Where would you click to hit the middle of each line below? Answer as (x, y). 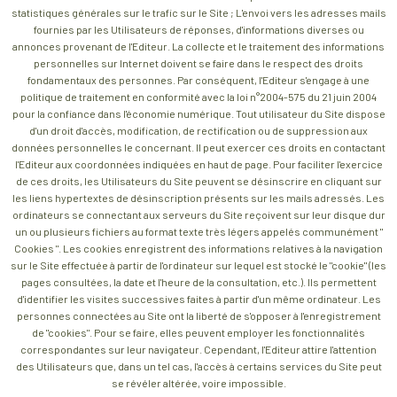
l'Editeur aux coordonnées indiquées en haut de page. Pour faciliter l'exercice (198, 163)
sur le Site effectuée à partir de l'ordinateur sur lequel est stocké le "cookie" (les (198, 265)
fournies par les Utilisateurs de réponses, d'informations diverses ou (198, 29)
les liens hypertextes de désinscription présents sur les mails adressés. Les (198, 197)
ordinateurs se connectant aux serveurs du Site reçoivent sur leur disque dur (198, 214)
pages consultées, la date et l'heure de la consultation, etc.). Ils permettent (198, 281)
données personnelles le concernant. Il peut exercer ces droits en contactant (198, 147)
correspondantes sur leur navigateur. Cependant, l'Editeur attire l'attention (198, 349)
